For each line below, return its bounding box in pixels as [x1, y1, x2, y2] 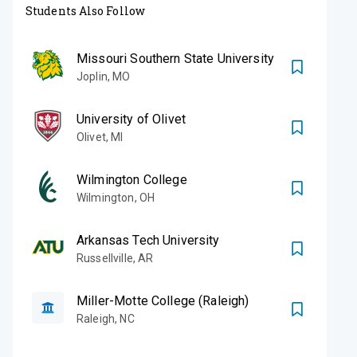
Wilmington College [76, 171, 187, 187]
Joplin [76, 69, 108, 83]
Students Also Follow [25, 2, 145, 18]
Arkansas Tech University [76, 232, 220, 248]
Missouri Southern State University [76, 50, 275, 66]
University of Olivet [76, 111, 186, 127]
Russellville [76, 251, 133, 265]
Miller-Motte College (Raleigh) [76, 292, 249, 308]
